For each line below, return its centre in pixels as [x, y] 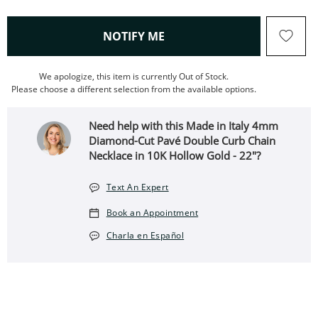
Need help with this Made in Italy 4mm [184, 126]
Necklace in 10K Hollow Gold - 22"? [175, 155]
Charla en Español [145, 235]
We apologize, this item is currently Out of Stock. [134, 76]
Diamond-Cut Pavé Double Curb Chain [182, 141]
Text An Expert [137, 187]
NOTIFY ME [134, 36]
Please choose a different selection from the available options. [134, 89]
